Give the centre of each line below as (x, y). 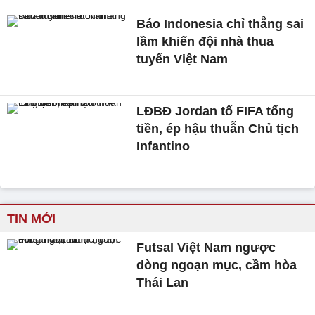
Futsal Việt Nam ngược (206, 248)
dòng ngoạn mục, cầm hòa (217, 265)
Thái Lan (163, 283)
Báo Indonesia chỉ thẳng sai (220, 24)
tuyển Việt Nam (182, 59)
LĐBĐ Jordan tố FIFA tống (216, 111)
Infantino (163, 146)
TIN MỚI (31, 219)
